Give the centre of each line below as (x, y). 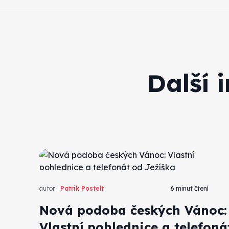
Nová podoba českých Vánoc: (133, 210)
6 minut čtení (189, 188)
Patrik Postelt (82, 188)
